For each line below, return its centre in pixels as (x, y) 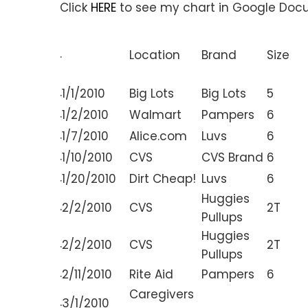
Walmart (155, 115)
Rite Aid (151, 275)
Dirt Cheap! (163, 179)
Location (155, 55)
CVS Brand (232, 158)
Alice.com (158, 136)
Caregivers (162, 295)
